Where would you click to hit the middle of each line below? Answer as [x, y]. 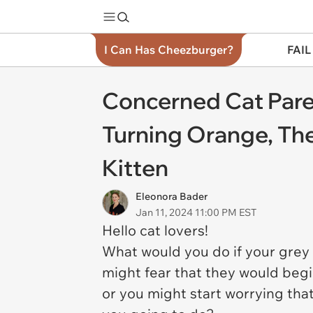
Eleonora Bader [172, 196]
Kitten [135, 168]
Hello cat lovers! [155, 230]
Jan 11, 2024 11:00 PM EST [196, 212]
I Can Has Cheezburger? [169, 50]
